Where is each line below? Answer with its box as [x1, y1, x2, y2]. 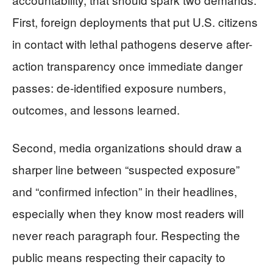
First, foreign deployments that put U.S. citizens [12, 13, 258, 30]
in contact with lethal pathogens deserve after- [12, 35, 252, 52]
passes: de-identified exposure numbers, [12, 79, 226, 96]
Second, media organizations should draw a [12, 139, 242, 156]
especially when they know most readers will [12, 205, 244, 222]
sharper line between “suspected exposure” [12, 161, 239, 178]
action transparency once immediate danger [12, 57, 243, 74]
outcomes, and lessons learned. [12, 101, 180, 118]
